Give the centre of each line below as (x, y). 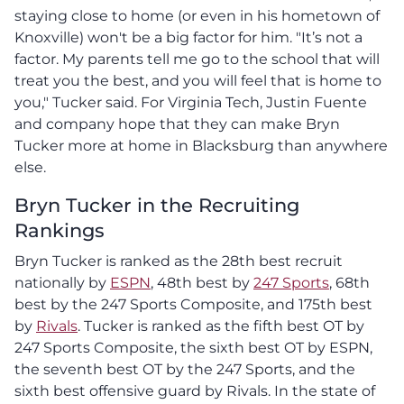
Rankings (60, 230)
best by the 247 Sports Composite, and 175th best (193, 304)
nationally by (62, 282)
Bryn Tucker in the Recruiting (157, 205)
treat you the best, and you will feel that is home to (198, 80)
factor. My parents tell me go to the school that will (197, 59)
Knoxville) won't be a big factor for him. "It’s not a (188, 37)
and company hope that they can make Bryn (177, 124)
